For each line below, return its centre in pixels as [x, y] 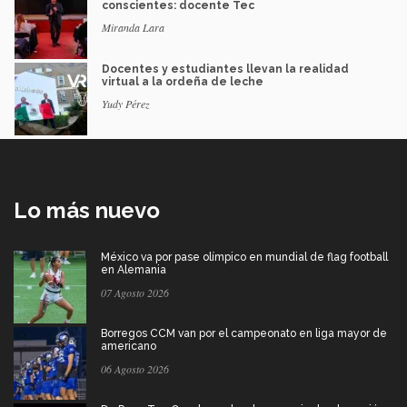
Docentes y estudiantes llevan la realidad [225, 69]
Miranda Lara [133, 28]
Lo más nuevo [87, 211]
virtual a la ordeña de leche [183, 82]
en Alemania [134, 270]
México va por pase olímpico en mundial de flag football [244, 258]
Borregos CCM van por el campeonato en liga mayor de [244, 334]
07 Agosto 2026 [135, 293]
